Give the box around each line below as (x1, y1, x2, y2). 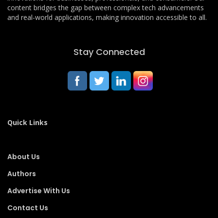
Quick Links (7, 118, 48, 127)
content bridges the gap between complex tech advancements (7, 3, 204, 13)
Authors (7, 169, 36, 179)
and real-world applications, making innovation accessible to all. (7, 13, 207, 22)
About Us (7, 152, 40, 162)
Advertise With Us (7, 186, 70, 196)
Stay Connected (73, 46, 145, 58)
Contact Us (7, 203, 48, 213)
